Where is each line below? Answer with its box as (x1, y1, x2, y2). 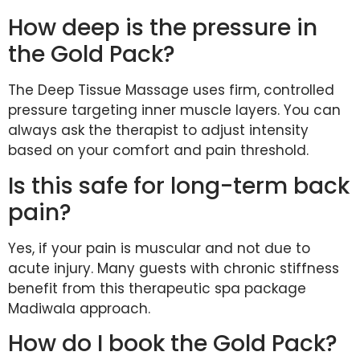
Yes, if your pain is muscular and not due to (8, 238, 310, 258)
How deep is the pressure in (8, 12, 317, 44)
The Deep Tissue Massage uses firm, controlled (8, 80, 334, 100)
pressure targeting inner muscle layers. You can (8, 100, 341, 121)
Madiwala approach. (8, 298, 150, 318)
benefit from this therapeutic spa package (8, 278, 306, 298)
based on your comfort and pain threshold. (8, 141, 309, 161)
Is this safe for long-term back (8, 170, 350, 202)
